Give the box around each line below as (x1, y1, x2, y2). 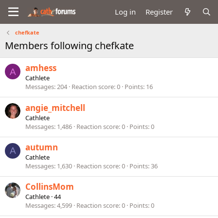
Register (145, 7, 173, 17)
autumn (25, 141, 58, 153)
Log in (115, 7, 136, 17)
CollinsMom (25, 181, 74, 193)
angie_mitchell (25, 102, 85, 113)
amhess (25, 62, 56, 74)
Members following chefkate (5, 39, 134, 52)
